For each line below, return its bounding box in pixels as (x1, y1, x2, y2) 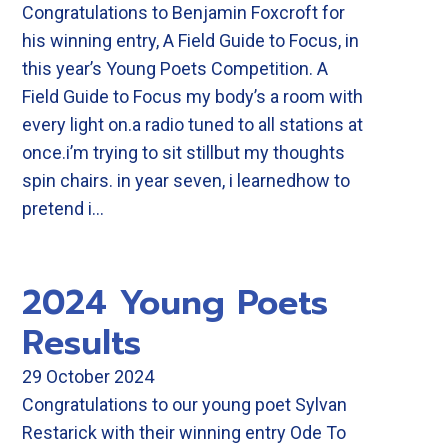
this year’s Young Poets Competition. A (22, 58, 328, 79)
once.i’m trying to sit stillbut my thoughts (22, 142, 345, 163)
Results (22, 317, 141, 368)
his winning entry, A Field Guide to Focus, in (22, 30, 359, 51)
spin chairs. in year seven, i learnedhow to (22, 170, 350, 191)
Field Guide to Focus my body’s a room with (22, 86, 363, 107)
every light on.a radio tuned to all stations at (22, 114, 363, 135)
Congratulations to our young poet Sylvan (22, 394, 347, 415)
